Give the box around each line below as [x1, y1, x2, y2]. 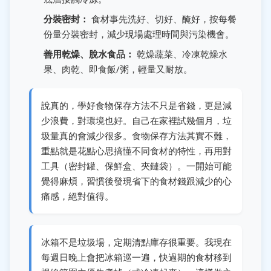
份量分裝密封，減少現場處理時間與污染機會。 [44, 27, 234, 40]
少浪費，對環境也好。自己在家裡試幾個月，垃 [41, 114, 232, 126]
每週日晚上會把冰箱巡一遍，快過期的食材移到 [41, 250, 232, 263]
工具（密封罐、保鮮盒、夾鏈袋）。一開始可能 [41, 159, 232, 172]
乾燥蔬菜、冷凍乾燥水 [134, 47, 227, 60]
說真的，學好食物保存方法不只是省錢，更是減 [41, 99, 232, 111]
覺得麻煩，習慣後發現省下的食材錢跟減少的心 [41, 174, 232, 187]
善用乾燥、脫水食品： [44, 47, 134, 60]
